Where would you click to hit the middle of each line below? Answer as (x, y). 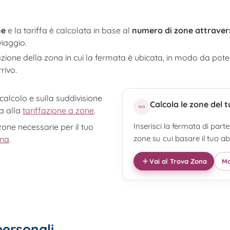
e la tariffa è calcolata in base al (69, 30)
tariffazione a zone (58, 110)
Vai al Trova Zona (178, 161)
